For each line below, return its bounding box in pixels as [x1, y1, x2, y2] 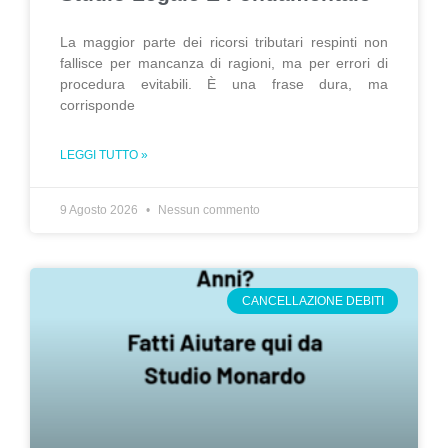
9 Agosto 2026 [60, 203, 141, 217]
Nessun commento [155, 203, 260, 217]
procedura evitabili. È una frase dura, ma [60, 76, 388, 92]
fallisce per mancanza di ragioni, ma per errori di [60, 55, 388, 71]
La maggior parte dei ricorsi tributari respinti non [60, 34, 388, 50]
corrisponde [60, 97, 135, 113]
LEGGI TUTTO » [60, 148, 148, 162]
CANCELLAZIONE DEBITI [241, 294, 384, 309]
